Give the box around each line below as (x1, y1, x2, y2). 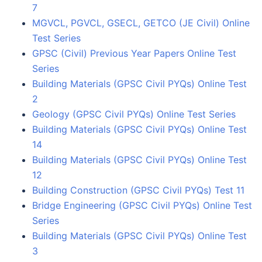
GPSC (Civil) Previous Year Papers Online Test (32, 47, 236, 59)
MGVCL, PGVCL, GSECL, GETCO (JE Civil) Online (32, 16, 250, 29)
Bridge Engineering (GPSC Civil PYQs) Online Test (32, 199, 252, 211)
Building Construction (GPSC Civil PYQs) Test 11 (32, 184, 244, 196)
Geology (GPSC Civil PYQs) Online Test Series (32, 108, 236, 120)
